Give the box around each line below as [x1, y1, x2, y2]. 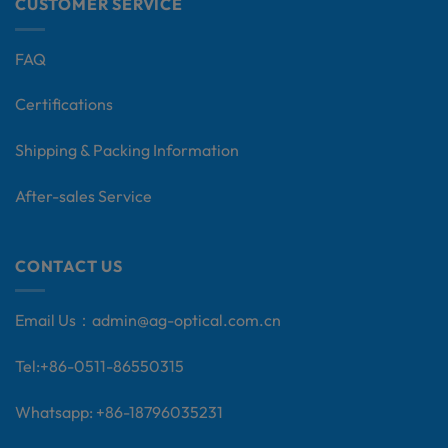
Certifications [15, 94, 113, 115]
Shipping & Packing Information [15, 140, 239, 161]
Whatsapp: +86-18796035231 [15, 401, 223, 422]
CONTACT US [15, 255, 123, 276]
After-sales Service [15, 186, 152, 206]
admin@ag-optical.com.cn [92, 310, 281, 331]
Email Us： [15, 310, 92, 331]
